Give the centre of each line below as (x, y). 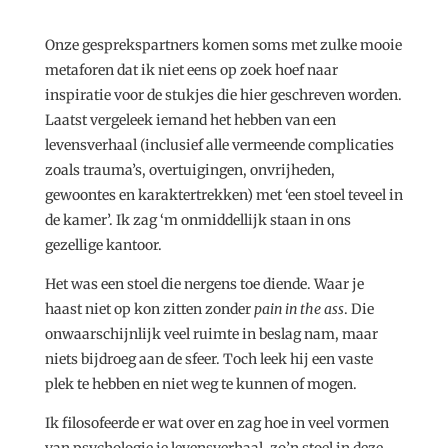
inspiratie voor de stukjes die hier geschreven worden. (223, 94)
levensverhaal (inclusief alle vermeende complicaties (219, 144)
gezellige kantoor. (103, 244)
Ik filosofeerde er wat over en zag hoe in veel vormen (216, 422)
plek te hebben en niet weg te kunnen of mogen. (200, 383)
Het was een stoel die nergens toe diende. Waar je (204, 283)
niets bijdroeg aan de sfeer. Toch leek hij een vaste (208, 358)
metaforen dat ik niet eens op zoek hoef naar (191, 69)
